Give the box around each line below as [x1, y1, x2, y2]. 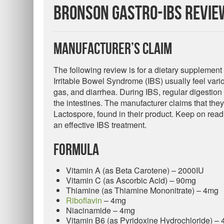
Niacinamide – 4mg [66, 204, 135, 216]
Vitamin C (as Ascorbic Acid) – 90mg [66, 174, 196, 186]
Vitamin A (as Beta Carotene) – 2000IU [66, 164, 204, 176]
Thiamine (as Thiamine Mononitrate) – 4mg [66, 184, 218, 196]
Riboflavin [66, 194, 102, 206]
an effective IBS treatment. [53, 119, 146, 130]
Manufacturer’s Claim [53, 40, 172, 58]
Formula [53, 141, 99, 159]
